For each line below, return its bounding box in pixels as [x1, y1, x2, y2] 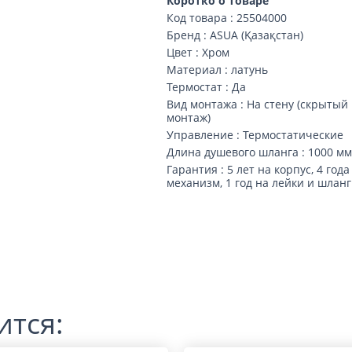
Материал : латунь [167, 62, 269, 77]
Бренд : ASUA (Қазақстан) [167, 27, 304, 42]
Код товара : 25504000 [167, 10, 288, 25]
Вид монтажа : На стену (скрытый [167, 97, 349, 112]
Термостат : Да [167, 79, 247, 94]
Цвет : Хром [167, 45, 230, 60]
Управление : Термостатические [167, 127, 344, 142]
